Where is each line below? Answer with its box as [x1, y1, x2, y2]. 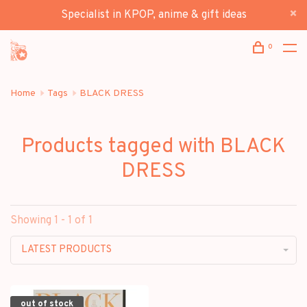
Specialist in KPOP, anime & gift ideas [60, 8, 247, 22]
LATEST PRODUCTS [21, 243, 112, 256]
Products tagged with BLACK [21, 134, 286, 160]
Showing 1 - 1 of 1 [10, 214, 93, 228]
